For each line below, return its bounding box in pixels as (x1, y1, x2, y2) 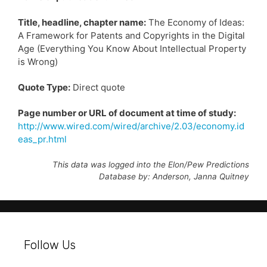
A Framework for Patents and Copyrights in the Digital (18, 29, 245, 41)
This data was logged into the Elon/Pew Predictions (52, 159, 249, 169)
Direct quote (70, 81, 125, 93)
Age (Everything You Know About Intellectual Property (18, 42, 246, 54)
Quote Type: (18, 81, 70, 93)
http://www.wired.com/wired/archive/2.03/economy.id (18, 120, 244, 132)
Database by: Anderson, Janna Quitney (99, 171, 249, 181)
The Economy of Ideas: (146, 16, 244, 28)
